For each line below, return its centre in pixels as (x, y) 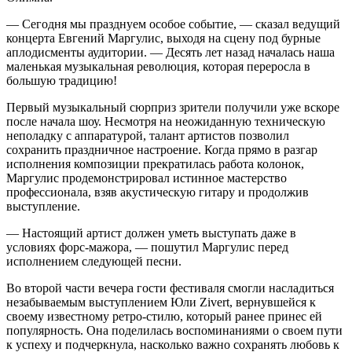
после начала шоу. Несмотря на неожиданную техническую (166, 121)
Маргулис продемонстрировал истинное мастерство (147, 178)
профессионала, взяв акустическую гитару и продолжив (158, 192)
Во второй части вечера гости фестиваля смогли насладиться (170, 288)
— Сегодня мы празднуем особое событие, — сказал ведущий (173, 24)
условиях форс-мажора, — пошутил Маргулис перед (147, 247)
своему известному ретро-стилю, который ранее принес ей (164, 316)
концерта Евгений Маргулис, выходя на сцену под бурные (163, 38)
